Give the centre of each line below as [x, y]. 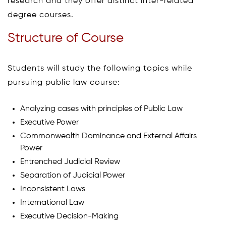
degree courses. [41, 15]
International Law [52, 203]
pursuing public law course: [64, 83]
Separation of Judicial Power [73, 176]
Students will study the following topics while [100, 69]
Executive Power [49, 123]
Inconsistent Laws [53, 189]
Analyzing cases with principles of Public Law [101, 109]
